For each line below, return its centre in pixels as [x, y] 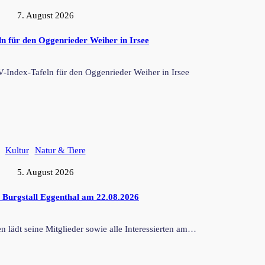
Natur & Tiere [60, 151]
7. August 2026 [45, 16]
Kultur [17, 151]
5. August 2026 [45, 172]
